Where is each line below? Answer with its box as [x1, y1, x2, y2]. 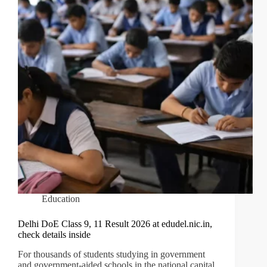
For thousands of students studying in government [18, 249, 205, 260]
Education [42, 194, 80, 204]
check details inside [18, 229, 91, 240]
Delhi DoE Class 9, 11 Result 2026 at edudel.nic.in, [18, 219, 212, 229]
